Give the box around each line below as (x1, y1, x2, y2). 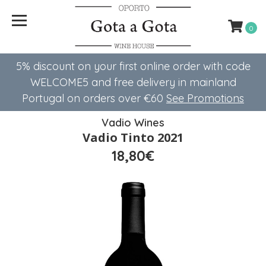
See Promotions (166, 91, 244, 105)
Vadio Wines (102, 116, 164, 129)
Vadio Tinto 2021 (83, 129, 183, 145)
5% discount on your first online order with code (15, 59, 251, 73)
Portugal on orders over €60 (22, 91, 166, 105)
